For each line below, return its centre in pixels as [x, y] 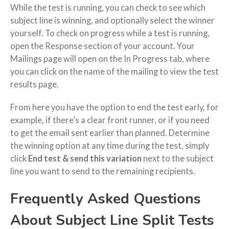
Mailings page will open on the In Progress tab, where [110, 59]
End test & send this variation [85, 158]
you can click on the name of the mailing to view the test [114, 71]
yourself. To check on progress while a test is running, [110, 33]
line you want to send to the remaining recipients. [103, 171]
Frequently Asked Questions [106, 199]
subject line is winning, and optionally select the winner [112, 20]
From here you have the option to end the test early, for [114, 107]
